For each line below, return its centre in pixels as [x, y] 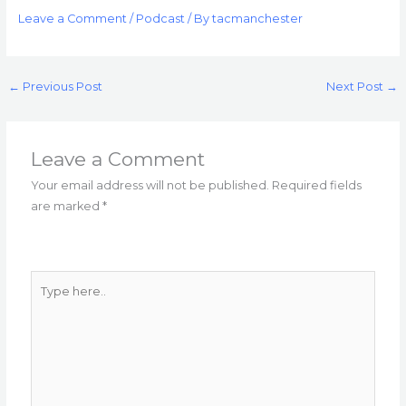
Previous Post [61, 86]
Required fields [317, 186]
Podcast [160, 18]
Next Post [357, 86]
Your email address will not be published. [150, 186]
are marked [67, 207]
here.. [47, 302]
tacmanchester [257, 18]
